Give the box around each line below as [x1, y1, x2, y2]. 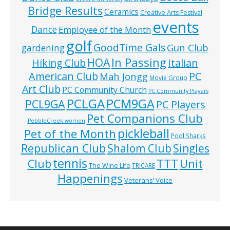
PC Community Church [62, 84, 147, 95]
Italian [168, 55, 198, 70]
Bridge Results [28, 3, 103, 18]
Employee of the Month [58, 23, 151, 35]
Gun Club [167, 41, 208, 54]
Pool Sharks [171, 131, 206, 140]
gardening [22, 42, 65, 54]
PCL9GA [25, 96, 65, 111]
